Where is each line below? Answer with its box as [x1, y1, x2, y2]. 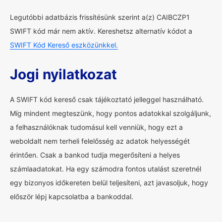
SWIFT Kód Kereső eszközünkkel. [10, 41, 118, 49]
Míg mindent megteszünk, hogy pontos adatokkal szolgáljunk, [10, 109, 211, 117]
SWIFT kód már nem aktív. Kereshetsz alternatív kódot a [10, 27, 192, 35]
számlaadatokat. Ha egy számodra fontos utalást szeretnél [10, 165, 201, 173]
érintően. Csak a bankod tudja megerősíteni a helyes [10, 151, 180, 159]
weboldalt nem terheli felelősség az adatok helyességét [10, 137, 190, 145]
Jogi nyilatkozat [10, 66, 117, 83]
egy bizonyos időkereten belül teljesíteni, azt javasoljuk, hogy [10, 178, 208, 187]
